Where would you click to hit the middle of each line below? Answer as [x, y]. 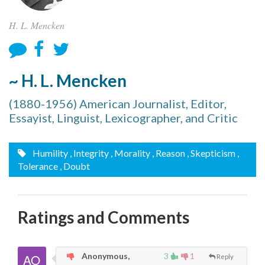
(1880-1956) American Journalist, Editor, [118, 104]
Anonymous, [105, 256]
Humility [49, 153]
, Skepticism [211, 153]
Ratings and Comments [104, 217]
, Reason [169, 153]
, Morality [130, 153]
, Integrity [89, 153]
